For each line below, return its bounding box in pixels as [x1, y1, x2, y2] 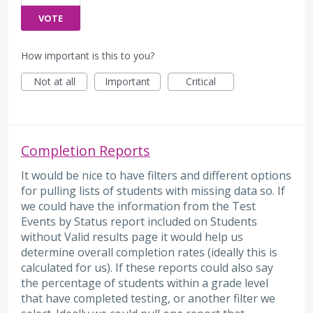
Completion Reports [21, 141, 150, 161]
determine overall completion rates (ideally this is [21, 245, 277, 261]
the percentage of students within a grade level [21, 275, 268, 291]
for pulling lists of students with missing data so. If [21, 183, 285, 199]
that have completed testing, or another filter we [21, 291, 275, 307]
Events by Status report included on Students [21, 214, 257, 230]
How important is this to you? [21, 49, 154, 63]
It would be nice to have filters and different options [21, 168, 291, 184]
